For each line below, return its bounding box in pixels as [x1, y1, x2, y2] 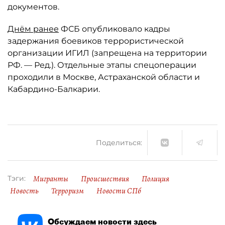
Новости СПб [96, 185, 141, 196]
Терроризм [51, 185, 84, 196]
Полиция [142, 173, 169, 184]
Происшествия [81, 173, 129, 184]
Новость [10, 185, 39, 196]
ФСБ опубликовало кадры [59, 24, 170, 34]
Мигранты [33, 173, 68, 184]
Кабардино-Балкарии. [8, 84, 100, 94]
